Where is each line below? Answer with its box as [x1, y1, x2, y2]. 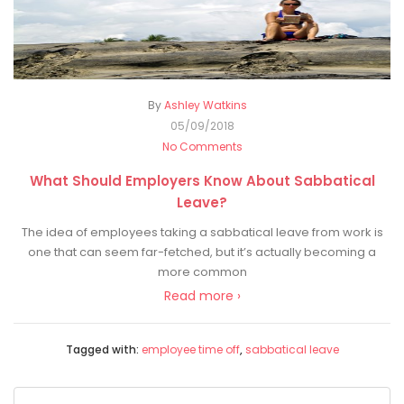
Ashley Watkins [164, 97, 247, 114]
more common [157, 263, 247, 281]
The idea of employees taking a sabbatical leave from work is [21, 224, 383, 242]
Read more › [163, 287, 241, 306]
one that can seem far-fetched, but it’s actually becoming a [28, 243, 376, 262]
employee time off [141, 342, 240, 358]
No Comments [161, 139, 243, 155]
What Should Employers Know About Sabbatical [29, 171, 375, 191]
